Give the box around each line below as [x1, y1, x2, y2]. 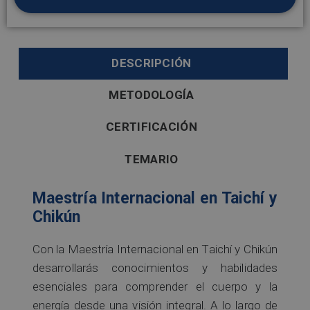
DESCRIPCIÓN [111, 56, 192, 71]
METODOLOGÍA [109, 88, 194, 102]
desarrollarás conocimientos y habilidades [32, 261, 278, 275]
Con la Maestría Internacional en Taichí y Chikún [32, 242, 278, 257]
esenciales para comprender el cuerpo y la [32, 280, 278, 294]
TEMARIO [125, 152, 179, 166]
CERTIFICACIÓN [106, 120, 197, 134]
